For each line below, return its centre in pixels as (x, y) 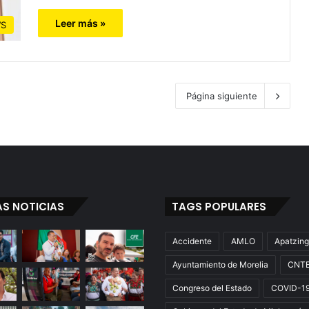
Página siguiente (222, 96)
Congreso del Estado (212, 288)
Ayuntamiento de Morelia (220, 264)
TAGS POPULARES (219, 206)
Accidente (192, 241)
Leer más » (80, 23)
